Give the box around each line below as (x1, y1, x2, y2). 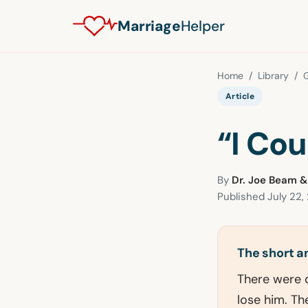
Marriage (118, 16, 181, 36)
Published (217, 190, 267, 203)
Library (258, 69, 289, 82)
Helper (180, 16, 225, 36)
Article (225, 91, 255, 102)
